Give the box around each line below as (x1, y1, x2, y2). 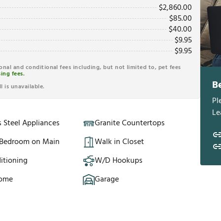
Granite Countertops (95, 117, 165, 130)
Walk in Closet (95, 136, 144, 149)
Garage (95, 173, 119, 186)
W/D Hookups (95, 154, 143, 168)
